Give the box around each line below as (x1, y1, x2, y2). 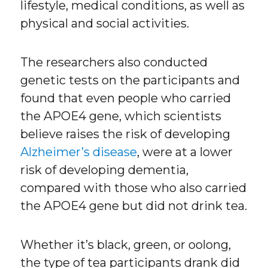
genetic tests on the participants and (20, 73, 240, 88)
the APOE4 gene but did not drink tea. (20, 199, 248, 214)
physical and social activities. (20, 16, 190, 31)
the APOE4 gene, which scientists (20, 109, 222, 124)
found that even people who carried (20, 91, 232, 106)
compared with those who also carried (20, 181, 247, 196)
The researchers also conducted (20, 55, 208, 70)
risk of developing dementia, (20, 163, 189, 178)
